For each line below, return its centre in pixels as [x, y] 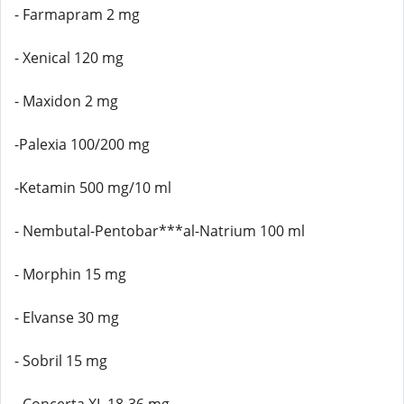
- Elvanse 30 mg [67, 317]
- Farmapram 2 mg [77, 14]
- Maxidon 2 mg [66, 101]
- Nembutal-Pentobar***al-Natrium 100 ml [160, 231]
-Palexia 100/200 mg [82, 144]
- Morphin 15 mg [70, 274]
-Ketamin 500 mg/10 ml [93, 188]
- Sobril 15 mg [61, 361]
